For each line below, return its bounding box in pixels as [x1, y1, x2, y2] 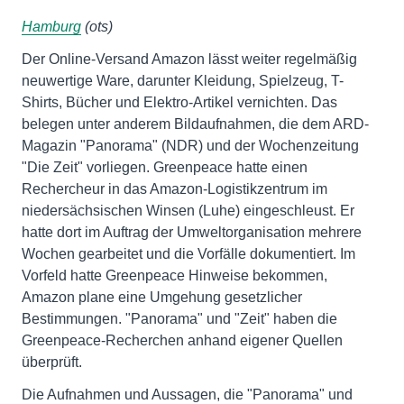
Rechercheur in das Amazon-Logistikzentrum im [22, 181, 327, 197]
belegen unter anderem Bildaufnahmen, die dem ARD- [22, 116, 369, 132]
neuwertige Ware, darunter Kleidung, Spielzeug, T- [22, 73, 344, 88]
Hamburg [22, 19, 81, 34]
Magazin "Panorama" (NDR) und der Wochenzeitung [22, 138, 359, 153]
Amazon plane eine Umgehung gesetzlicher [22, 289, 302, 305]
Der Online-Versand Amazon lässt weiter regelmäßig [22, 51, 357, 67]
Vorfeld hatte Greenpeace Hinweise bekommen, [22, 268, 327, 283]
